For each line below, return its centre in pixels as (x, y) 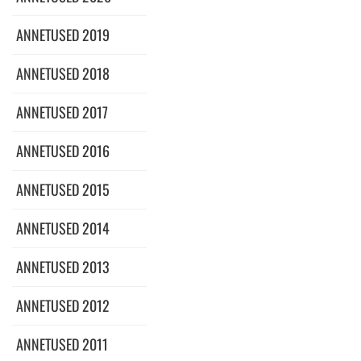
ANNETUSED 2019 (63, 34)
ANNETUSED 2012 (63, 305)
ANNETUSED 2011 (62, 344)
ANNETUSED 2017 (62, 112)
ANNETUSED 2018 (63, 73)
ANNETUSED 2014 (63, 228)
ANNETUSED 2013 (63, 266)
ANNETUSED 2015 (63, 189)
